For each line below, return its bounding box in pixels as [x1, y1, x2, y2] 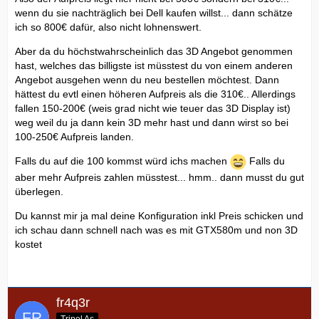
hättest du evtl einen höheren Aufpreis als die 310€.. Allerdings [15, 88, 296, 100]
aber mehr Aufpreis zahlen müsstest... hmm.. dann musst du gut [15, 171, 304, 183]
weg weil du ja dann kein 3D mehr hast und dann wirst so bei [15, 116, 288, 128]
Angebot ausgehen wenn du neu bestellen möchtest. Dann [15, 73, 279, 85]
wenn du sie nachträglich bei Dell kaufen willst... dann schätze [15, 6, 293, 19]
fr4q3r [56, 295, 90, 310]
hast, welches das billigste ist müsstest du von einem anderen [15, 59, 293, 71]
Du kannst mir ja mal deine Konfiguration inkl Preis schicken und [15, 209, 303, 221]
